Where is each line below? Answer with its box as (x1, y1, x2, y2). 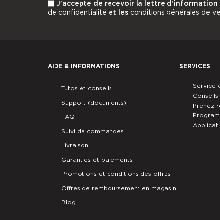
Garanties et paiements (61, 155, 133, 163)
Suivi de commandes (61, 127, 124, 135)
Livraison (61, 141, 88, 149)
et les (109, 8, 130, 16)
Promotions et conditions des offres (61, 169, 171, 177)
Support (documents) (61, 98, 126, 106)
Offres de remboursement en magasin (61, 184, 176, 192)
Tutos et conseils (61, 84, 112, 92)
